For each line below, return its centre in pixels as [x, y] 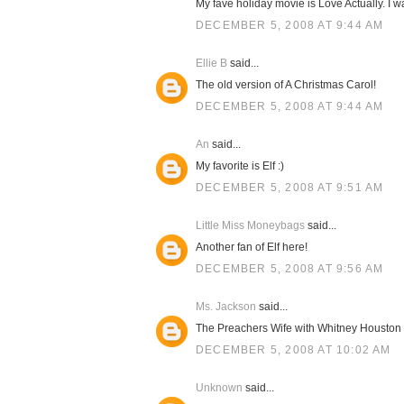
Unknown [219, 388]
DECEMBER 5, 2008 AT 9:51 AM [290, 188]
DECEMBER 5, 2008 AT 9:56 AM [290, 269]
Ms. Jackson [226, 307]
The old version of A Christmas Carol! [286, 85]
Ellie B [211, 63]
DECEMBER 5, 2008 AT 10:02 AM [294, 350]
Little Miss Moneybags [250, 225]
